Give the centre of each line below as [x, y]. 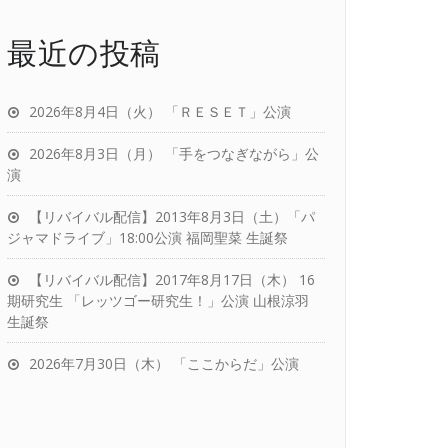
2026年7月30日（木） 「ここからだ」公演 [164, 363]
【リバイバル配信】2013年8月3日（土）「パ [172, 216]
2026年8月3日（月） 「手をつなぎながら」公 [174, 153]
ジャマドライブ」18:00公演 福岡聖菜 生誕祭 [147, 237]
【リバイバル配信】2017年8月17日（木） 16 [172, 279]
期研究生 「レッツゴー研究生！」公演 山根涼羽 [158, 300]
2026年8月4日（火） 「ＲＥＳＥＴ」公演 [160, 111]
